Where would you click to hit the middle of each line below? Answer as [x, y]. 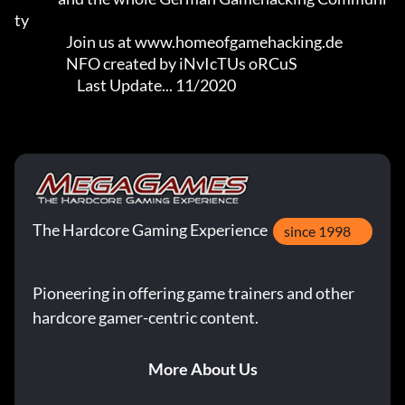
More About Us [202, 369]
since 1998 [317, 231]
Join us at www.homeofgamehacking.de [40, 42]
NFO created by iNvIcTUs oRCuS [40, 64]
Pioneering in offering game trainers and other [193, 293]
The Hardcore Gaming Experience [150, 230]
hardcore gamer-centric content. [146, 318]
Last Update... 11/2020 [156, 85]
